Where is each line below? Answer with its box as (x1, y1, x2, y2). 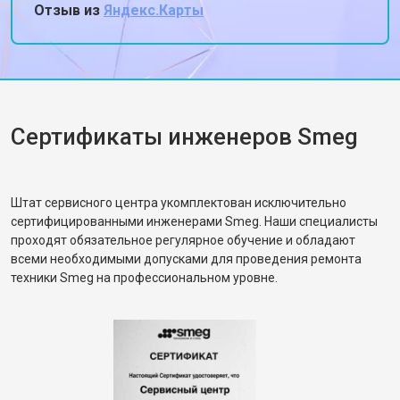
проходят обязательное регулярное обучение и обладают (11, 233, 355, 247)
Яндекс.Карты (104, 2, 204, 19)
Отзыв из (34, 2, 104, 19)
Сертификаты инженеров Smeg (11, 123, 358, 150)
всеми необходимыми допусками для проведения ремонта (11, 252, 362, 266)
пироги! (46, 13, 96, 30)
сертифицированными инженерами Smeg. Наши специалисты (11, 214, 378, 229)
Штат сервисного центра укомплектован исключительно (11, 196, 346, 210)
